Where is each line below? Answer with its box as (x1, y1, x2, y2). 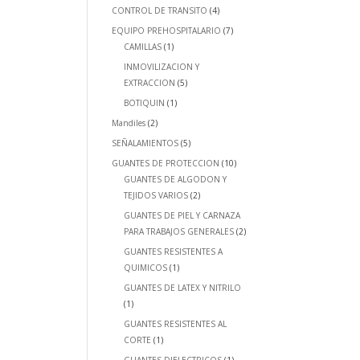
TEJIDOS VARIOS (124, 190, 189, 201)
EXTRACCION (124, 77, 176, 88)
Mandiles (112, 117, 146, 129)
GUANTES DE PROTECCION (112, 157, 220, 169)
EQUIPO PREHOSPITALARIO (112, 25, 222, 36)
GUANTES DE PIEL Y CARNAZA (124, 210, 241, 221)
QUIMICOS (124, 262, 168, 273)
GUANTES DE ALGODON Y (124, 174, 227, 185)
